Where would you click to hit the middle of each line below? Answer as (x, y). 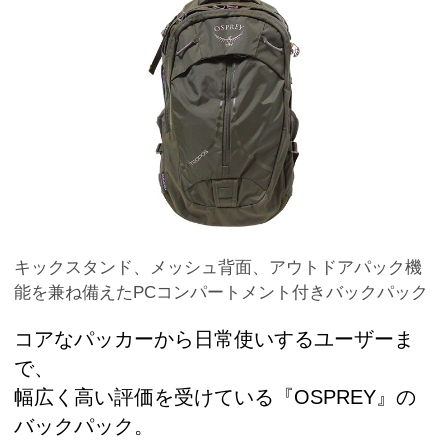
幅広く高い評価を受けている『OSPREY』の (215, 397)
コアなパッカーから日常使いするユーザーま (214, 339)
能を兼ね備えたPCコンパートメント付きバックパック (221, 293)
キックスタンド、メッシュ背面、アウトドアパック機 (218, 268)
